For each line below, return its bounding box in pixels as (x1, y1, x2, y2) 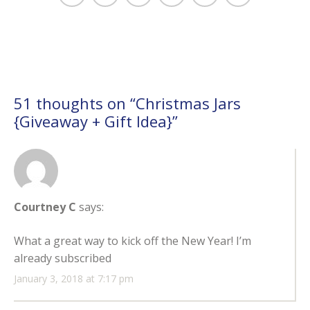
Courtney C (14, 199, 76, 215)
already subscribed (14, 250, 111, 266)
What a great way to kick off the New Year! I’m (14, 233, 251, 249)
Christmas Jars (136, 92, 241, 113)
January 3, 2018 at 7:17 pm (14, 272, 134, 286)
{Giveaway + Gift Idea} (14, 110, 172, 131)
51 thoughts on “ (14, 92, 136, 113)
